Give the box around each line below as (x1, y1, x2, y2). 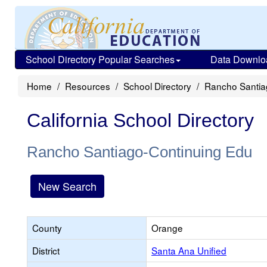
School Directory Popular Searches (26, 52, 175, 66)
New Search (38, 178, 97, 194)
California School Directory (27, 110, 254, 131)
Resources (65, 79, 110, 92)
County (32, 221, 62, 234)
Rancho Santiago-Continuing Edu (27, 143, 252, 161)
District (32, 244, 60, 257)
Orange (151, 221, 183, 234)
